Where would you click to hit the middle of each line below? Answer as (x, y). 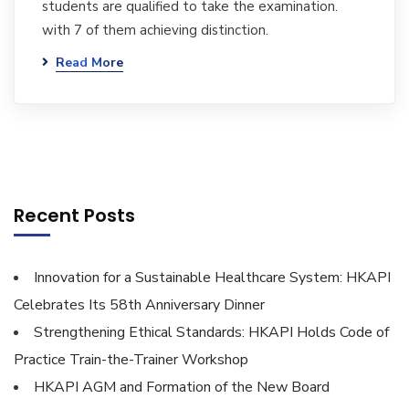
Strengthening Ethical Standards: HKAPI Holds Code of (211, 332)
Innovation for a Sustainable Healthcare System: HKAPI (212, 278)
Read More (89, 63)
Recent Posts (74, 215)
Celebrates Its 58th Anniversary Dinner (139, 305)
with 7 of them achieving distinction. (155, 30)
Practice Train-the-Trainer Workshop (131, 360)
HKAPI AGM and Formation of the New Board (182, 387)
